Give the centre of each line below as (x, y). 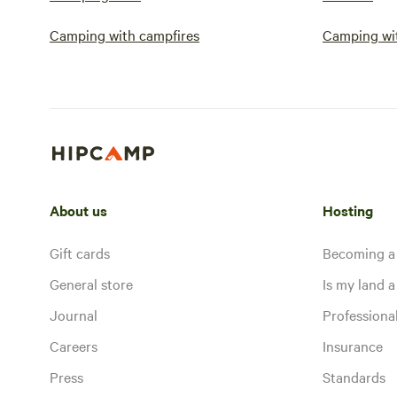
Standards (354, 376)
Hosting (348, 210)
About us (78, 210)
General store (91, 283)
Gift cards (80, 252)
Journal (74, 314)
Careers (74, 345)
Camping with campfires (125, 35)
